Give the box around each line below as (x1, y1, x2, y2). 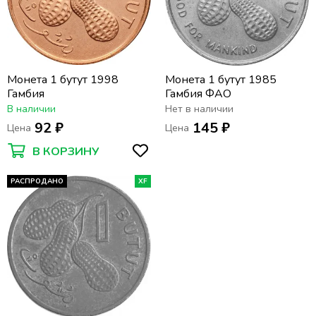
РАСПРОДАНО (11, 176, 63, 186)
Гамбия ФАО (165, 86, 231, 102)
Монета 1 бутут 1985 (165, 72, 276, 87)
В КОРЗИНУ (32, 143, 99, 159)
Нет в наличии (165, 102, 233, 116)
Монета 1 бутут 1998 (7, 72, 119, 87)
